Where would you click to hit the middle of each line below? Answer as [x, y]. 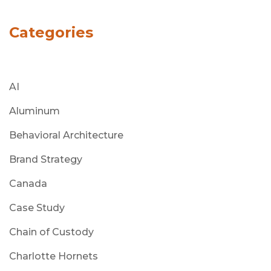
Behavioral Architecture [66, 135]
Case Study [37, 207]
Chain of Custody [51, 232]
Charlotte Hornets [54, 256]
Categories [51, 32]
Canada [28, 183]
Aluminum [34, 111]
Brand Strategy [46, 159]
